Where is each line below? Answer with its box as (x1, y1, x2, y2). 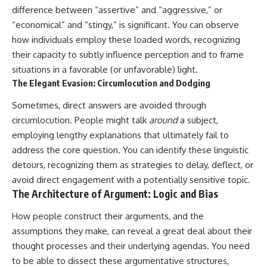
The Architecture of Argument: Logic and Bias (12, 187, 218, 200)
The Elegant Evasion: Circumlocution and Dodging (12, 77, 210, 89)
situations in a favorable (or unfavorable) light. (12, 64, 198, 76)
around (149, 114, 178, 126)
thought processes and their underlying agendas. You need (12, 240, 250, 252)
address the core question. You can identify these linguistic (12, 144, 249, 156)
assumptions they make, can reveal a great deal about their (12, 225, 252, 237)
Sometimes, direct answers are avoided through (12, 99, 206, 111)
